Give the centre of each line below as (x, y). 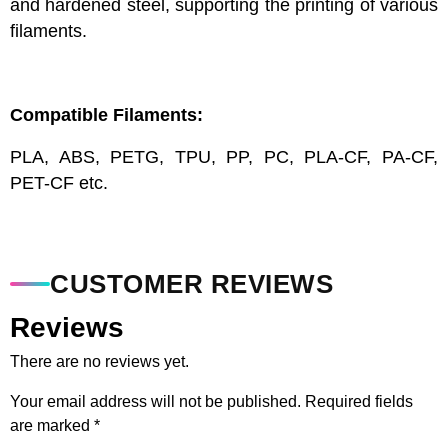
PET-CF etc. (59, 183)
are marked (52, 425)
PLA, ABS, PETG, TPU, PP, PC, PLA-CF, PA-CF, (224, 157)
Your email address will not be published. (155, 401)
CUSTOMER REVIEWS (191, 284)
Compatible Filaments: (106, 115)
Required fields (359, 401)
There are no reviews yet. (99, 361)
